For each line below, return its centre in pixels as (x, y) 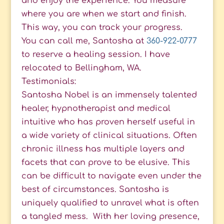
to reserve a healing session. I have (95, 55)
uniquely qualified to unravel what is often (110, 203)
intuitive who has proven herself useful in (108, 122)
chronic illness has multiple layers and (103, 149)
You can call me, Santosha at (84, 41)
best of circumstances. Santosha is (95, 190)
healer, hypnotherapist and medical (96, 109)
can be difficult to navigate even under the (111, 176)
